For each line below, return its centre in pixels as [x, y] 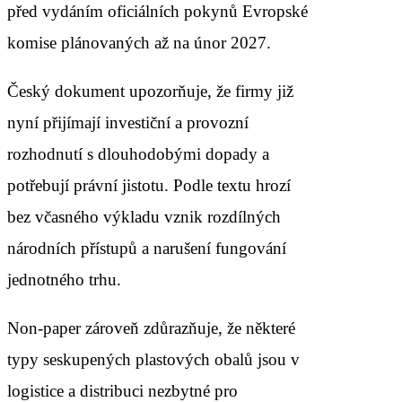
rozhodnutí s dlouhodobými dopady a [138, 153]
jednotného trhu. [64, 279]
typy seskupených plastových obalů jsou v [153, 359]
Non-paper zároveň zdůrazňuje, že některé [151, 328]
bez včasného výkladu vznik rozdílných [144, 216]
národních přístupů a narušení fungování [147, 248]
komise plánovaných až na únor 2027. [139, 42]
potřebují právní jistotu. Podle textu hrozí [149, 185]
